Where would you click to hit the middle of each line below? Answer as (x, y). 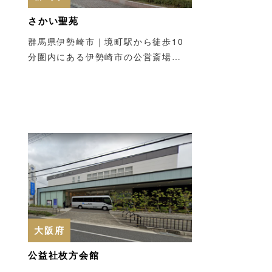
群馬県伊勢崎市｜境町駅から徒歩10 (106, 41)
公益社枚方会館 (64, 255)
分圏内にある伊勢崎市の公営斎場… (105, 56)
